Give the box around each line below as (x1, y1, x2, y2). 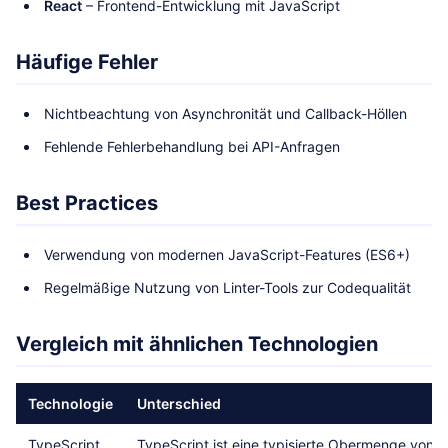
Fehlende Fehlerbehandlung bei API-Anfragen (44, 138, 340, 155)
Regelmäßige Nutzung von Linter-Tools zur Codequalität (44, 279, 411, 296)
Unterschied (137, 395, 221, 412)
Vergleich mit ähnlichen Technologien (16, 332, 378, 356)
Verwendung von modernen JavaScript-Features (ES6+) (44, 246, 410, 263)
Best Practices (16, 191, 158, 215)
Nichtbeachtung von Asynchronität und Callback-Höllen (44, 105, 407, 122)
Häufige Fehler (16, 50, 158, 74)
